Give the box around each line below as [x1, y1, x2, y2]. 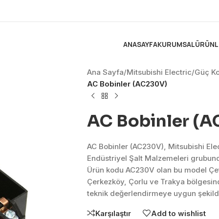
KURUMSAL [157, 39, 195, 49]
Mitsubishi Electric [126, 67, 192, 77]
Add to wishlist [151, 208, 206, 218]
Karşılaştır [95, 208, 131, 218]
